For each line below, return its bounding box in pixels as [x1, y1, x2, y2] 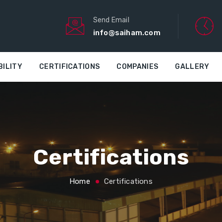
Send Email [93, 15, 129, 24]
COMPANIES [116, 62, 159, 71]
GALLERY [175, 62, 210, 71]
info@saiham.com [93, 28, 161, 37]
